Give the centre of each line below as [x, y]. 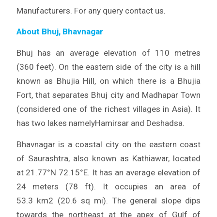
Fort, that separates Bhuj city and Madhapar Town [108, 95]
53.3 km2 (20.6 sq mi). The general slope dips [108, 200]
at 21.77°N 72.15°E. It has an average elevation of [108, 172]
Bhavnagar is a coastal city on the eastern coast [108, 144]
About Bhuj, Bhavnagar [60, 32]
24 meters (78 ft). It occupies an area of [108, 186]
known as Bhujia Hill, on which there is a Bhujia [108, 81]
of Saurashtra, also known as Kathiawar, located [108, 158]
